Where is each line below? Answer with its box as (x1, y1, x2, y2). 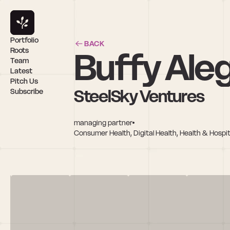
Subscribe (10, 87, 43, 96)
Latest (10, 66, 32, 75)
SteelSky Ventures (74, 85, 204, 107)
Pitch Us (10, 76, 38, 86)
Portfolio (10, 35, 39, 45)
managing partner (74, 118, 132, 127)
